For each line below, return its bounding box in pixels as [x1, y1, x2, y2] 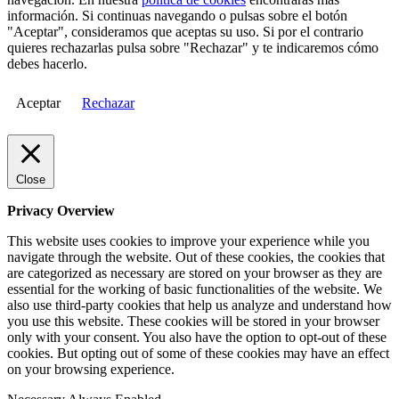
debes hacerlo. [7, 56, 87, 72]
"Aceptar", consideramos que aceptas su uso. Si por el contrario [7, 24, 363, 40]
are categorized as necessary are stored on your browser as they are [7, 265, 382, 281]
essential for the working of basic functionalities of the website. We [7, 281, 382, 297]
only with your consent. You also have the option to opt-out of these [7, 330, 387, 346]
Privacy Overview [7, 203, 115, 219]
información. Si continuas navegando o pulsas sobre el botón [7, 8, 347, 24]
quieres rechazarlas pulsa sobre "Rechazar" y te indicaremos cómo [7, 40, 379, 56]
